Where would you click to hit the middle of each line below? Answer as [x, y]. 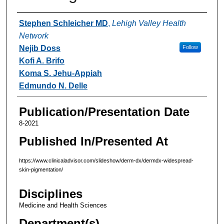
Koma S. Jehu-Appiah [60, 73]
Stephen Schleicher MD [63, 23]
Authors [37, 22]
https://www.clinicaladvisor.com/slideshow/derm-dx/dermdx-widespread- [106, 160]
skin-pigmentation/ [41, 169]
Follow [190, 47]
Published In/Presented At [93, 141]
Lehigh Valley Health [149, 23]
